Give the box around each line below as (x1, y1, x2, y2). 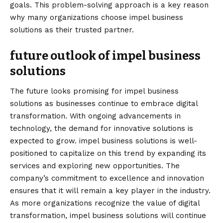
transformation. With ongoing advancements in (10, 111, 181, 120)
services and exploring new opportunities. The (10, 161, 180, 170)
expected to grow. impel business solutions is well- (10, 136, 197, 145)
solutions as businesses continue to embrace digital (10, 99, 198, 108)
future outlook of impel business (10, 49, 201, 63)
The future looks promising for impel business (10, 86, 179, 96)
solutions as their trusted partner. (10, 25, 134, 35)
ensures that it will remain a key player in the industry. (10, 186, 211, 195)
